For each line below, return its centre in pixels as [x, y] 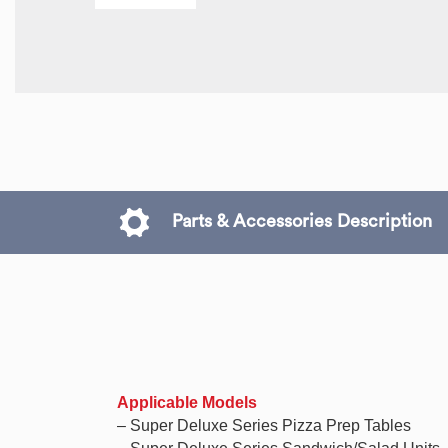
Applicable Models [187, 402]
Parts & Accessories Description [299, 220]
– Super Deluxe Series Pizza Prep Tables [264, 425]
